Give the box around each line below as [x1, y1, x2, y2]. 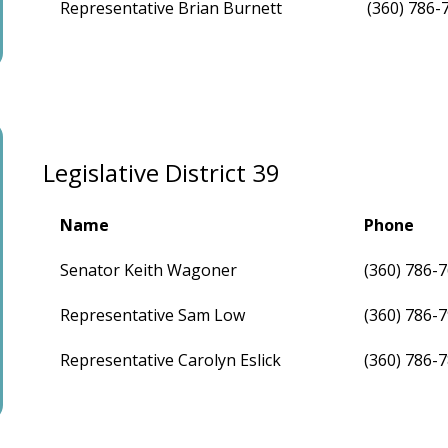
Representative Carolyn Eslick [60, 349, 282, 372]
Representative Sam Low [60, 304, 246, 327]
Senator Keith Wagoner [60, 259, 238, 282]
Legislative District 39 [43, 156, 281, 190]
